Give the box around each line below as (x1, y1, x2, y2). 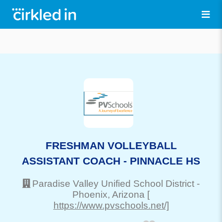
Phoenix (72, 189, 108, 200)
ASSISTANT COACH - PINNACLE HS (22, 155, 200, 166)
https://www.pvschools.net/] (53, 200, 169, 211)
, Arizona (108, 189, 145, 200)
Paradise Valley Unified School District (32, 178, 194, 189)
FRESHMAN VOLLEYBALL (45, 139, 177, 151)
